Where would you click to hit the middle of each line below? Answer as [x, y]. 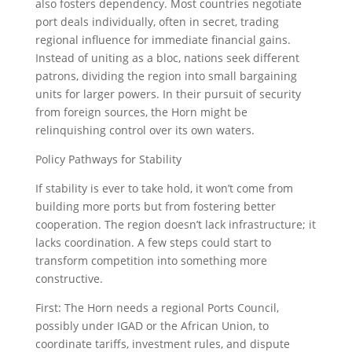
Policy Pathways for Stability [108, 159]
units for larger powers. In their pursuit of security [168, 94]
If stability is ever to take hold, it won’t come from [164, 188]
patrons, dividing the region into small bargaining [166, 76]
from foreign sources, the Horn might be [141, 112]
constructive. [69, 279]
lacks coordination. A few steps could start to [153, 242]
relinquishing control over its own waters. [145, 130]
